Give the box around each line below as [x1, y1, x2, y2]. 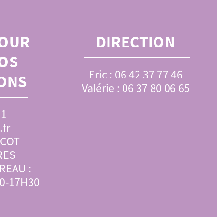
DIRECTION [95, 32, 176, 52]
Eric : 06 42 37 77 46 [89, 67, 183, 82]
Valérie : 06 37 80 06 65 [81, 80, 190, 95]
